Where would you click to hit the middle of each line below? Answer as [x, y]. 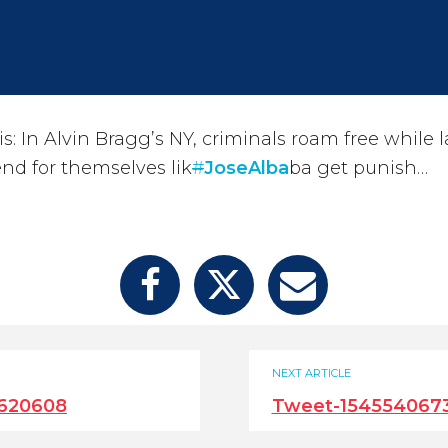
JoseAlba [246, 168]
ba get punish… [358, 168]
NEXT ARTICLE [311, 372]
